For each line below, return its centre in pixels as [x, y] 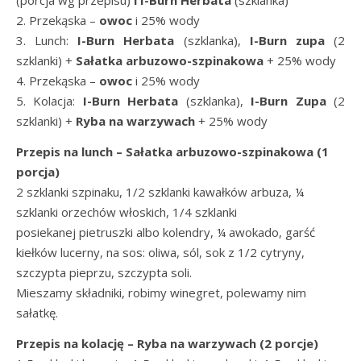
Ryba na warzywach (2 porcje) [228, 343]
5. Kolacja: [50, 101]
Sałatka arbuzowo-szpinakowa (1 [227, 151]
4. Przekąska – [58, 81]
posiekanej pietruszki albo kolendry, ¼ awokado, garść [166, 232]
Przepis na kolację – [77, 343]
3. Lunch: [47, 40]
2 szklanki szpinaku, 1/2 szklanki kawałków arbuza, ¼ [160, 192]
